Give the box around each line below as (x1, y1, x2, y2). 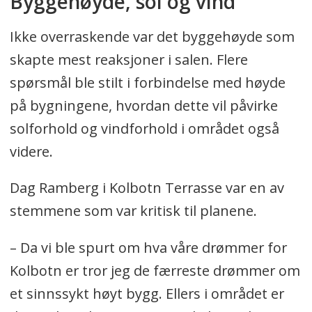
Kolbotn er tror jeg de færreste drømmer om (9, 261, 300, 281)
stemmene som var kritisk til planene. (9, 201, 260, 221)
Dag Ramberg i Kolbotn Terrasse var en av (9, 178, 284, 198)
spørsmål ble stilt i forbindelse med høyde (9, 72, 286, 92)
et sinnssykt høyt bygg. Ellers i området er (9, 284, 284, 304)
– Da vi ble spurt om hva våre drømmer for (9, 238, 287, 258)
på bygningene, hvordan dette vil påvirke (9, 95, 278, 115)
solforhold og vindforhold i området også (9, 118, 279, 138)
